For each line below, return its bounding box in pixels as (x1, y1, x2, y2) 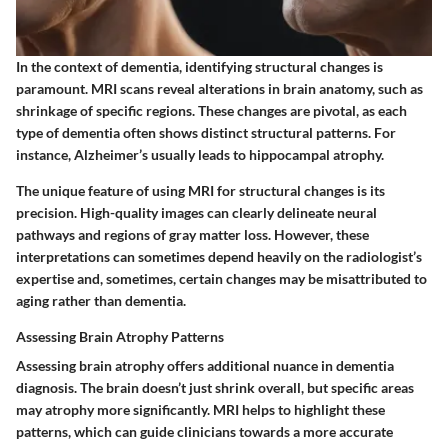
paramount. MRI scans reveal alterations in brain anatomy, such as (16, 80, 423, 98)
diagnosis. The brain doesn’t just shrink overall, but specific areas (16, 379, 414, 397)
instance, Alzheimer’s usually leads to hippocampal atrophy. (16, 146, 384, 164)
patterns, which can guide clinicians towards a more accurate (16, 423, 393, 441)
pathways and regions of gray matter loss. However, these (16, 226, 369, 244)
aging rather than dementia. (16, 292, 186, 310)
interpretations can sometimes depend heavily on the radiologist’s (16, 248, 422, 266)
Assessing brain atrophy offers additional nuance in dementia (16, 357, 394, 375)
